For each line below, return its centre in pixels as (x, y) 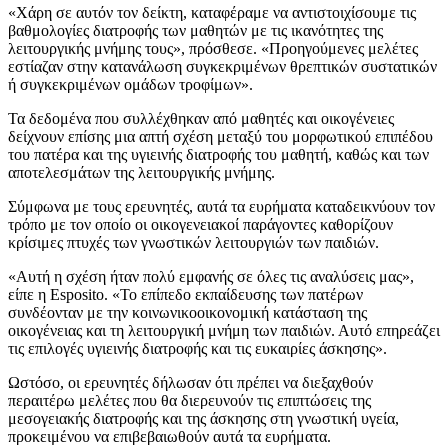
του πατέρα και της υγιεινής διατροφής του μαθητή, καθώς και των (218, 154)
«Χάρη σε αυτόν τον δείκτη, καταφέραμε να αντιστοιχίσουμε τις (212, 12)
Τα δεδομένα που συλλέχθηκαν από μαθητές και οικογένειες (201, 118)
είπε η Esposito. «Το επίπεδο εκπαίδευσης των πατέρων (185, 294)
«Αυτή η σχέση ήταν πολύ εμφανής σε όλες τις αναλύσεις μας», (211, 276)
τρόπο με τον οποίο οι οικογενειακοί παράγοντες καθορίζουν (200, 224)
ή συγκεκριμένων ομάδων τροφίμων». (130, 84)
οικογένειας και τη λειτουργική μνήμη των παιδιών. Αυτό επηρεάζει (224, 330)
